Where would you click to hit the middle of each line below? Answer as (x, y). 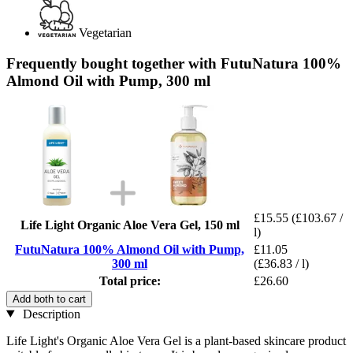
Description (50, 314)
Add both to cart (49, 299)
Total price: (130, 281)
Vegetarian (105, 33)
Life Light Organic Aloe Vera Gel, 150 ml (130, 225)
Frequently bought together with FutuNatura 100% (174, 63)
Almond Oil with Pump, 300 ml (108, 80)
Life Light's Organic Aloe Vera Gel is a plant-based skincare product (176, 340)
